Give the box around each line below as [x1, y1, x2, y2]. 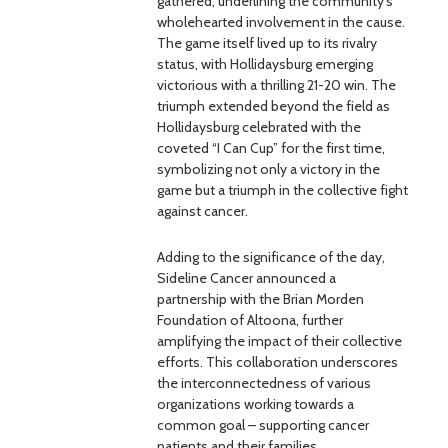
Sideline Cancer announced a [157, 269, 336, 287]
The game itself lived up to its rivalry [157, 34, 377, 52]
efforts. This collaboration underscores [157, 353, 398, 371]
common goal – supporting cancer [157, 416, 369, 434]
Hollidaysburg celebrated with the [157, 118, 361, 136]
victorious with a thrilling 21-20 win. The [157, 76, 396, 94]
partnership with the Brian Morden [157, 290, 364, 308]
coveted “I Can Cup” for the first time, [157, 139, 385, 157]
